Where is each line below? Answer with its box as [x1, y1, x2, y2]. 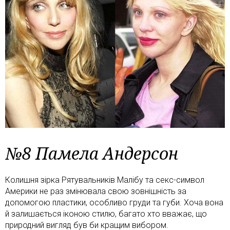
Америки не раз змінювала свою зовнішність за [5, 186, 186, 196]
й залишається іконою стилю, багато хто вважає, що [5, 208, 207, 219]
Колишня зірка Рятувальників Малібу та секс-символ [5, 175, 204, 185]
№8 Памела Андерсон [5, 142, 178, 164]
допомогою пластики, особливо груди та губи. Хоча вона [5, 197, 223, 207]
